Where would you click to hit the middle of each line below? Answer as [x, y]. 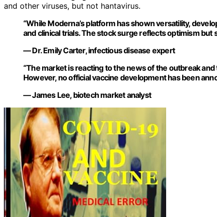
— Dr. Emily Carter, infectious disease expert [99, 51]
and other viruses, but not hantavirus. [72, 6]
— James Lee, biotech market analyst [87, 95]
